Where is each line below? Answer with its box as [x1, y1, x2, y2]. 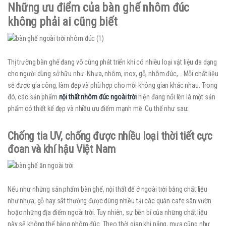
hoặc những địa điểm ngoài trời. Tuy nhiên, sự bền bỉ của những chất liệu [8, 208, 207, 217]
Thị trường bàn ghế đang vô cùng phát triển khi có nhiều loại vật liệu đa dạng [8, 58, 217, 67]
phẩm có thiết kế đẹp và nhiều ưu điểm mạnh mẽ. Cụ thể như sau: [8, 104, 189, 113]
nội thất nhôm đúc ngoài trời [59, 93, 138, 101]
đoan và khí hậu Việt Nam [8, 143, 116, 156]
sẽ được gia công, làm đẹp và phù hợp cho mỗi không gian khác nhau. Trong [8, 81, 217, 90]
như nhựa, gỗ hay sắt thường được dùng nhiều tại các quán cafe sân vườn [8, 197, 212, 205]
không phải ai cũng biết [8, 15, 118, 29]
